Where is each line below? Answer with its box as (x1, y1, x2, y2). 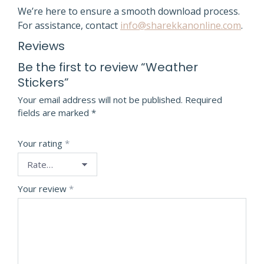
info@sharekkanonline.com (120, 19, 241, 32)
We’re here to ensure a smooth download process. (18, 5, 240, 18)
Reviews (18, 38, 65, 54)
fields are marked (18, 107, 91, 118)
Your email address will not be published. (18, 94, 183, 105)
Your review (18, 183, 69, 194)
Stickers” (18, 74, 69, 91)
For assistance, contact (18, 19, 120, 32)
